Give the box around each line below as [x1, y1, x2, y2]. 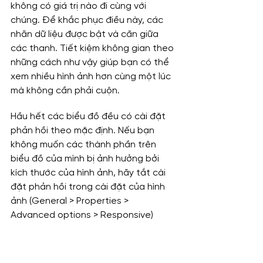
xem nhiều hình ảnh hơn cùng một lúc [11, 72, 173, 82]
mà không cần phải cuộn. [11, 86, 120, 96]
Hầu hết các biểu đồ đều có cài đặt [11, 112, 168, 122]
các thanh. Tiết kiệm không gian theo [11, 43, 176, 54]
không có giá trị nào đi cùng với [11, 1, 149, 12]
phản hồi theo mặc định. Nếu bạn [11, 126, 157, 136]
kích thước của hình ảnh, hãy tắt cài [11, 168, 168, 178]
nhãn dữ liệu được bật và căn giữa [11, 29, 161, 40]
